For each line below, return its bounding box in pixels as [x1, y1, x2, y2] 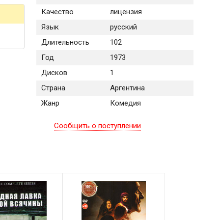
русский [110, 23, 137, 32]
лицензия [110, 7, 142, 17]
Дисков [41, 68, 67, 78]
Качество [41, 7, 74, 17]
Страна [41, 83, 65, 93]
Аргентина [110, 83, 145, 93]
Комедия [110, 99, 141, 108]
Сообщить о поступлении [54, 121, 141, 131]
